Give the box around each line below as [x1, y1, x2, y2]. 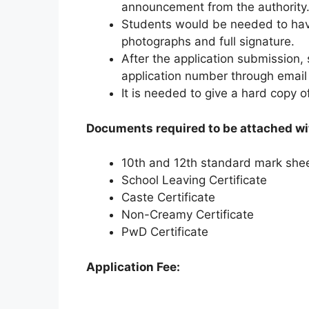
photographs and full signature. [121, 34, 295, 48]
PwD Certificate [121, 225, 208, 239]
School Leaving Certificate [121, 173, 267, 187]
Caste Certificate [121, 190, 215, 204]
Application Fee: [86, 259, 180, 274]
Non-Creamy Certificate [121, 208, 254, 221]
